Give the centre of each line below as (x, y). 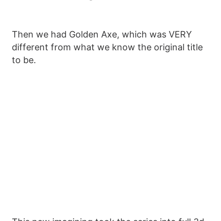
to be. (24, 60)
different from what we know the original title (107, 47)
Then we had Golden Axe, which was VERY (102, 35)
